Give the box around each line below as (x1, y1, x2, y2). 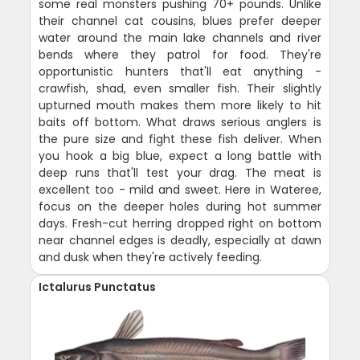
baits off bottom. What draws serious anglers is (39, 113, 321, 130)
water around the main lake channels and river (39, 29, 321, 46)
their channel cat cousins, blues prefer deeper (39, 12, 321, 29)
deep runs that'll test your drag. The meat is (39, 164, 321, 181)
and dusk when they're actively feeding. (39, 248, 263, 265)
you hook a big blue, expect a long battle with (39, 147, 321, 164)
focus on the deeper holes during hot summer (39, 198, 321, 215)
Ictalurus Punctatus (39, 278, 157, 295)
